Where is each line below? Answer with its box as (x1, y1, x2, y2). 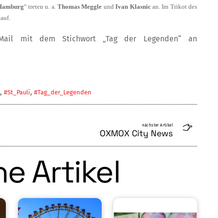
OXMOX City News (99, 128, 173, 139)
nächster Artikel (142, 123, 173, 128)
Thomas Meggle (57, 3, 102, 11)
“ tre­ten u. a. (23, 3, 58, 11)
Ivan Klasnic (115, 3, 152, 11)
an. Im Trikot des (152, 3, 198, 11)
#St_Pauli (3, 89, 30, 96)
